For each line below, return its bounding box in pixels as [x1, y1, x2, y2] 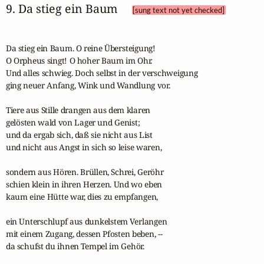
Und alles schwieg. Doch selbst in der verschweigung [5, 67, 198, 78]
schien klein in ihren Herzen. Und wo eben [5, 178, 163, 190]
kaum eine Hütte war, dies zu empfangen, [5, 190, 159, 202]
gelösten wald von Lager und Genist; [5, 116, 140, 128]
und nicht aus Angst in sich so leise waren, [5, 141, 162, 153]
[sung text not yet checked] [133, 5, 225, 15]
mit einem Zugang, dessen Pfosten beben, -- [5, 227, 163, 239]
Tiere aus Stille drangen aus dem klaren [5, 104, 151, 115]
